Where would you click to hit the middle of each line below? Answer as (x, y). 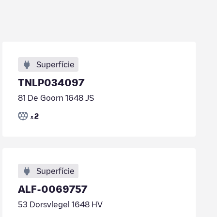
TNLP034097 (51, 82)
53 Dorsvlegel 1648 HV (61, 204)
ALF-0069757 (53, 189)
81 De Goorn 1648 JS (56, 98)
